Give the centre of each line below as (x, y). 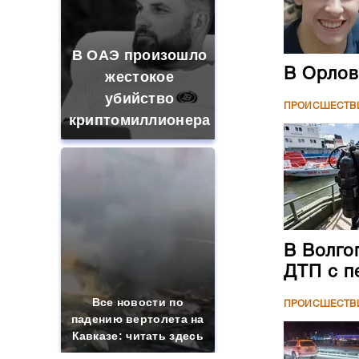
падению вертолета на (137, 319)
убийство (139, 99)
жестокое (139, 77)
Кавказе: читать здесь (137, 336)
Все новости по (137, 302)
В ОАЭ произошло (139, 55)
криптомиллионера (139, 120)
